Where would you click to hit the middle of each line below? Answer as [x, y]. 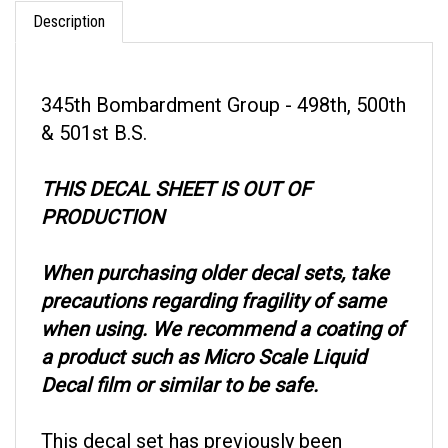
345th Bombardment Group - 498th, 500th [223, 86]
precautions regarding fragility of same [213, 282]
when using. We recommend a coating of [222, 310]
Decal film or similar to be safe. [179, 366]
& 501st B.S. [94, 114]
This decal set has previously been [191, 422]
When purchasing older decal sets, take [215, 254]
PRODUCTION [102, 198]
